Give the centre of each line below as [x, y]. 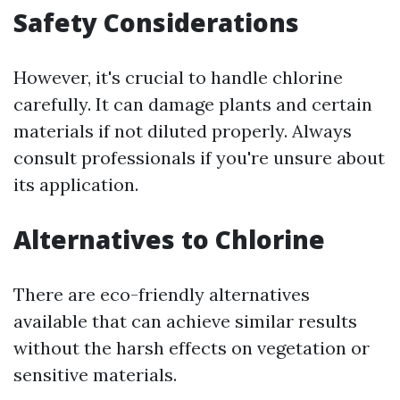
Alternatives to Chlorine [169, 239]
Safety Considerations [156, 22]
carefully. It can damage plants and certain [193, 104]
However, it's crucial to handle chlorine [178, 77]
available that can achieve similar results [185, 321]
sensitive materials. [95, 375]
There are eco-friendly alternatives [162, 294]
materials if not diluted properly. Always [183, 131]
